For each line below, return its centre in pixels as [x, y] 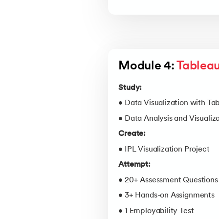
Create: [132, 134]
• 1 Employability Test [156, 211]
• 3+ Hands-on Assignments [166, 196]
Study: [130, 88]
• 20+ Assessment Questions [168, 180]
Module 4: [148, 67]
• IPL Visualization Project [164, 149]
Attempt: [134, 165]
